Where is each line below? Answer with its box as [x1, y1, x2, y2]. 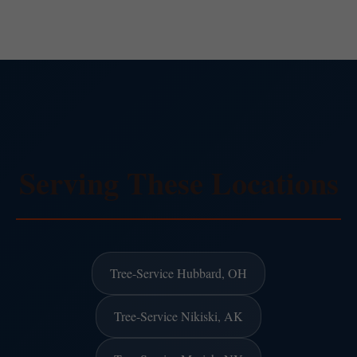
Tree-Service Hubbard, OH [110, 264, 247, 281]
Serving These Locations [18, 159, 339, 205]
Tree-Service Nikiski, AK [114, 307, 243, 324]
